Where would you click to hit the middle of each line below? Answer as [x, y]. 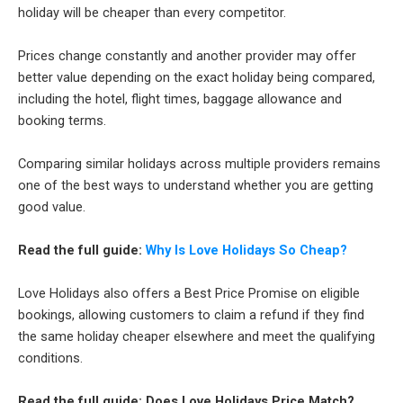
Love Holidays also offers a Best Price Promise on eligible [189, 293]
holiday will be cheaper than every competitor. [152, 12]
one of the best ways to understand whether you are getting [196, 185]
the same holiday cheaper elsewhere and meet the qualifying [197, 336]
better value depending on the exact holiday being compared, [197, 77]
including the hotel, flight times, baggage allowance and [180, 99]
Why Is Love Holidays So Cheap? [246, 250]
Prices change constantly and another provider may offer [187, 55]
